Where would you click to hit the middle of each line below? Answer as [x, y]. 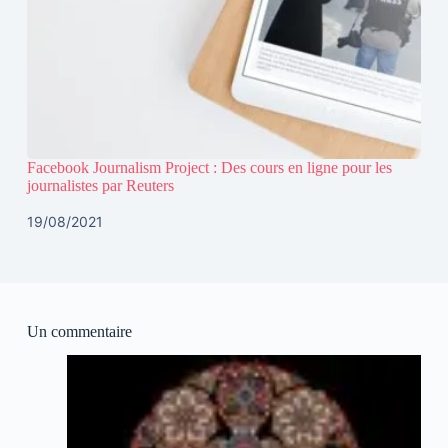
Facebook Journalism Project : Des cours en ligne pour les [209, 167]
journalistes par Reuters [100, 185]
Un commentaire [79, 331]
